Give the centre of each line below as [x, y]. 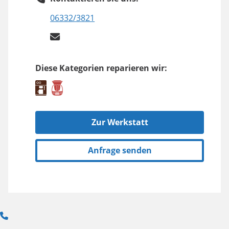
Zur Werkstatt [120, 122]
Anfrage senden [120, 151]
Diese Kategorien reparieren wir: [101, 68]
